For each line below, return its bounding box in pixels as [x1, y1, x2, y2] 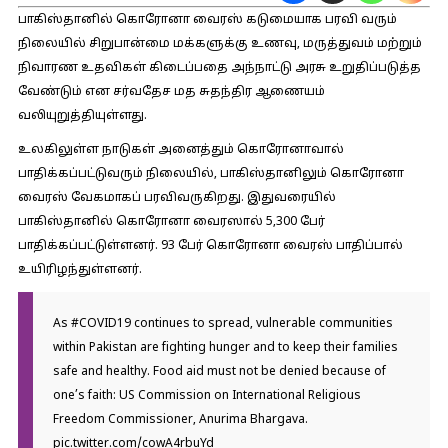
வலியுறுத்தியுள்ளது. [17, 109, 147, 123]
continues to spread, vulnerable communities [130, 317, 393, 331]
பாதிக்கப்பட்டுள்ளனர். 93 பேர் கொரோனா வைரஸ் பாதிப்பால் [17, 239, 403, 253]
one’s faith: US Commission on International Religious [52, 389, 361, 403]
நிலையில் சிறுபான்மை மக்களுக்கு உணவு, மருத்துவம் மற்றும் [17, 37, 422, 51]
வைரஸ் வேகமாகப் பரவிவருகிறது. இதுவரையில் [17, 191, 336, 205]
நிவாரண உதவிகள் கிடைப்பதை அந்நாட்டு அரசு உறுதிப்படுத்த [17, 61, 421, 75]
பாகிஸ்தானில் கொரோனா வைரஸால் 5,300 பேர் [17, 215, 325, 229]
